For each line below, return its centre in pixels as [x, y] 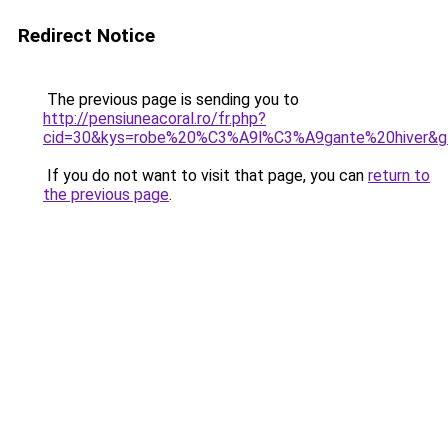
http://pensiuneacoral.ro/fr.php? [154, 118]
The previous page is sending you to [171, 99]
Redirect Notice [86, 35]
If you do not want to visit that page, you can [205, 175]
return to [399, 175]
